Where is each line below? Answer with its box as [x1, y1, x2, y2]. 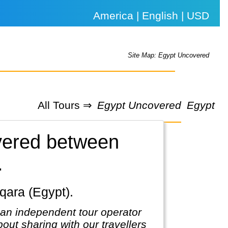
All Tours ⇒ [37, 99, 92, 111]
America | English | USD [93, 10, 210, 21]
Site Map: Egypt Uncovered [128, 51, 210, 60]
